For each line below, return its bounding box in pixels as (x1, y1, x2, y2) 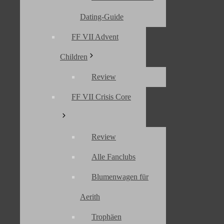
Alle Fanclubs (91, 152, 135, 161)
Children (60, 52, 87, 61)
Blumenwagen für (91, 172, 148, 181)
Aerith (80, 192, 100, 201)
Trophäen (91, 212, 121, 221)
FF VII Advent (71, 32, 118, 41)
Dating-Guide (80, 12, 123, 21)
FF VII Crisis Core (71, 92, 131, 101)
